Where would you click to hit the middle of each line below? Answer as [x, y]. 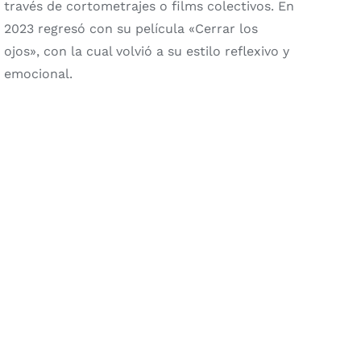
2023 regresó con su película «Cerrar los [131, 29]
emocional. [38, 74]
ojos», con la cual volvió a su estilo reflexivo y [146, 52]
